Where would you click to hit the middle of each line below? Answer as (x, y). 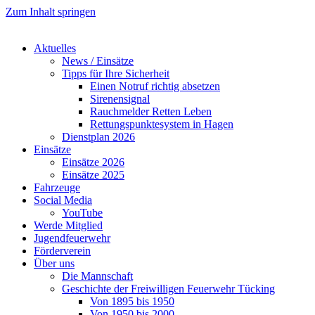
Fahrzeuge (57, 187)
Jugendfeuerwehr (72, 238)
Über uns (54, 263)
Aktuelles (55, 48)
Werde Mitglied (68, 225)
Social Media (63, 200)
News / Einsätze (98, 61)
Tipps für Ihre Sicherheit (116, 73)
